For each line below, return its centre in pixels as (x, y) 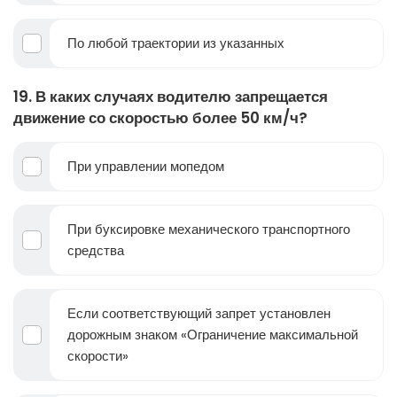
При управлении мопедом (146, 167)
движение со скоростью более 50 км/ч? (160, 118)
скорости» (98, 356)
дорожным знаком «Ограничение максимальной (213, 335)
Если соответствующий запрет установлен (199, 314)
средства (96, 251)
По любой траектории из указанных (176, 43)
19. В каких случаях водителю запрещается (171, 97)
